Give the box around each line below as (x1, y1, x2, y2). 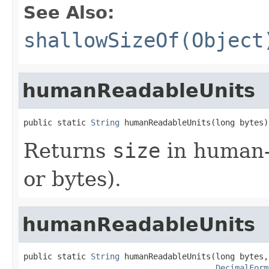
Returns (23, 138, 112, 163)
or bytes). (23, 166, 121, 191)
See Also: (23, 2, 115, 23)
